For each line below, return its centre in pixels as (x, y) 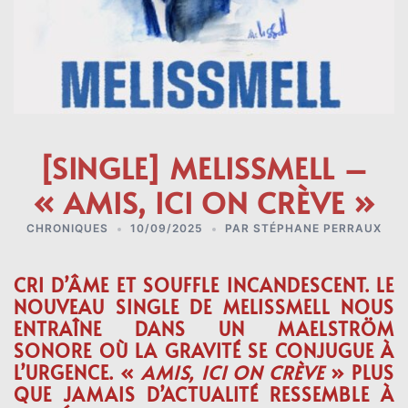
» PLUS (360, 372)
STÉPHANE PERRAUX (317, 228)
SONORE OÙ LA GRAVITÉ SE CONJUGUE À (204, 351)
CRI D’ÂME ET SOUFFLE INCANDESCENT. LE (204, 285)
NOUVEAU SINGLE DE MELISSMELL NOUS (204, 307)
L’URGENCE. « (77, 372)
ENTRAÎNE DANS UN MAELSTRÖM (204, 329)
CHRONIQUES (67, 228)
